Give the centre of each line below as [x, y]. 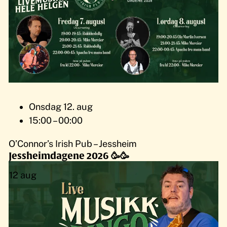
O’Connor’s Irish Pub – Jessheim [73, 143]
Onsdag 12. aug [61, 107]
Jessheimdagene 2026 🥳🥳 [69, 156]
